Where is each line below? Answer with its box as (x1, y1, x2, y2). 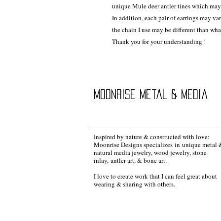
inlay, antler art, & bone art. (94, 155, 167, 165)
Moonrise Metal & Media (94, 89, 208, 99)
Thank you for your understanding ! (112, 37, 206, 46)
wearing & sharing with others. (94, 179, 175, 188)
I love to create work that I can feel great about (94, 171, 217, 181)
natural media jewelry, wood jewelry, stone (94, 147, 207, 157)
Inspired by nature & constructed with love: (94, 132, 210, 141)
